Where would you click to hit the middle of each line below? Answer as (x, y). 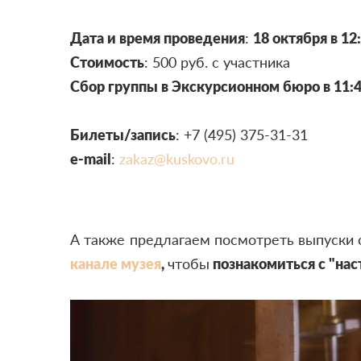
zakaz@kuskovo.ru (177, 158)
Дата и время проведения (158, 37)
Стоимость (107, 62)
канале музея (116, 263)
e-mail (91, 158)
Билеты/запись (123, 134)
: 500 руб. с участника (217, 62)
